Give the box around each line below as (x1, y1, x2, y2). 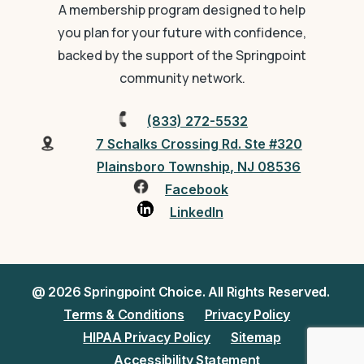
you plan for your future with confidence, (58, 24, 306, 41)
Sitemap (230, 329, 281, 345)
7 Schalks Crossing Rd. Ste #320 (95, 136, 302, 152)
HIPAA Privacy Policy (83, 329, 210, 345)
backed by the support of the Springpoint (58, 46, 306, 64)
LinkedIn (169, 204, 223, 220)
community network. (119, 69, 245, 87)
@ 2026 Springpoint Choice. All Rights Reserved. (31, 284, 333, 300)
